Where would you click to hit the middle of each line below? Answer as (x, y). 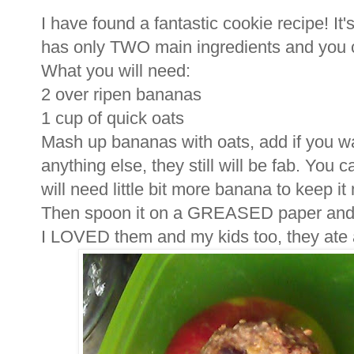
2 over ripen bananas (121, 94)
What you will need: (116, 70)
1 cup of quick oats (113, 118)
